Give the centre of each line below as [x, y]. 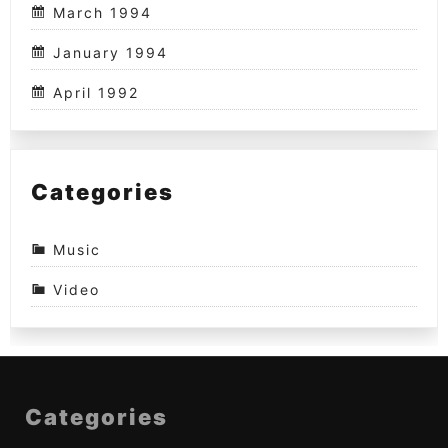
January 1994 [110, 52]
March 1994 [102, 12]
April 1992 [96, 92]
